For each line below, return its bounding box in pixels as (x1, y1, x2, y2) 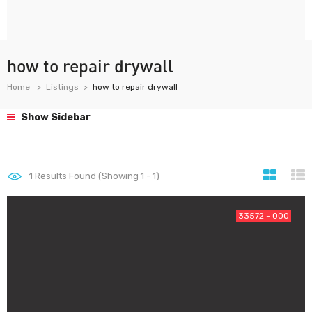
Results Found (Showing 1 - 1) (33, 171, 159, 181)
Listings (46, 82, 79, 92)
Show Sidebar (19, 111, 91, 123)
